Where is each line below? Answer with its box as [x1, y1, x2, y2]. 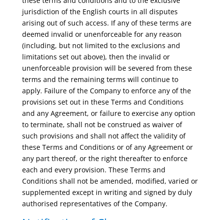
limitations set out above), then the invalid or [22, 52, 170, 61]
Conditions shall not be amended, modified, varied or [22, 176, 198, 186]
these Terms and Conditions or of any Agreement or [22, 142, 193, 152]
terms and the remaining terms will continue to [22, 75, 178, 84]
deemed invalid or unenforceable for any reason [22, 29, 182, 39]
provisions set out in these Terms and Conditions [22, 97, 184, 107]
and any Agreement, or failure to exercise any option [22, 109, 195, 118]
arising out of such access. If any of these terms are [22, 18, 192, 27]
